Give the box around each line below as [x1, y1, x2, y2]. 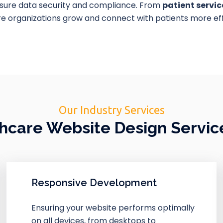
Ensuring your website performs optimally [31, 202, 195, 214]
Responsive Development [31, 176, 157, 189]
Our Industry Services [58, 103, 165, 116]
